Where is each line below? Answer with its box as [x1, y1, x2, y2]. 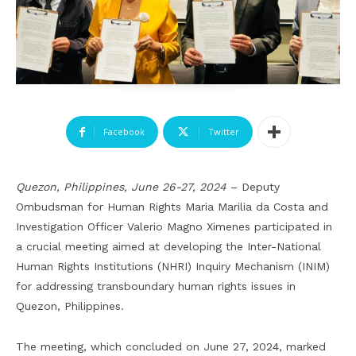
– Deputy [226, 180, 280, 194]
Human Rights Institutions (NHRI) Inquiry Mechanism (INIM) [16, 260, 330, 273]
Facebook [103, 126, 145, 138]
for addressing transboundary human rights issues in [16, 280, 296, 293]
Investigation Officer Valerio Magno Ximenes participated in [16, 220, 332, 234]
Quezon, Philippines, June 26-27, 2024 [16, 180, 226, 194]
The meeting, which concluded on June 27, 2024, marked [16, 340, 326, 354]
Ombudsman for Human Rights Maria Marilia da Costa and [16, 200, 328, 214]
